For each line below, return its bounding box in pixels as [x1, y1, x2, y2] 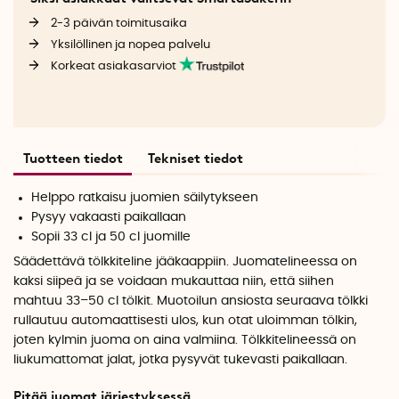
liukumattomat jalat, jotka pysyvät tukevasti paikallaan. [13, 354, 347, 367]
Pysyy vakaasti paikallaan [31, 210, 187, 224]
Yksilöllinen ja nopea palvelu [50, 38, 210, 52]
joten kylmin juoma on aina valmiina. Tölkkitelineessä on [13, 334, 356, 347]
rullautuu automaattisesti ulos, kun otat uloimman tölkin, [13, 314, 357, 328]
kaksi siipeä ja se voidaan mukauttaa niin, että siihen [13, 275, 334, 289]
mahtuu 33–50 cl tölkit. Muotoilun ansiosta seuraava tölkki [13, 295, 368, 308]
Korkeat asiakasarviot [50, 60, 179, 73]
